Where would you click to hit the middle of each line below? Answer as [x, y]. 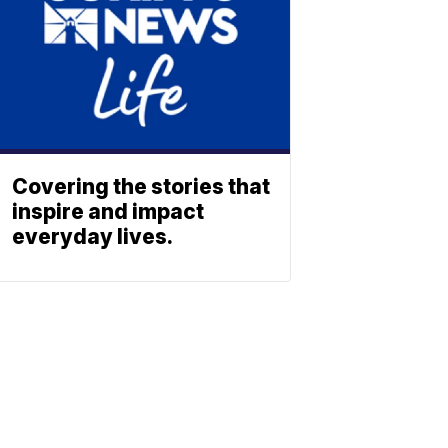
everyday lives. [92, 236]
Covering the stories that [141, 186]
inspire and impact [108, 211]
